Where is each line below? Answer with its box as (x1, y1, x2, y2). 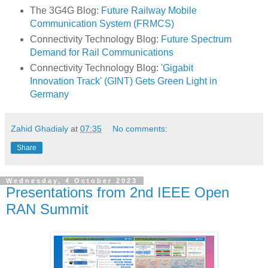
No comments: (112, 124, 168, 134)
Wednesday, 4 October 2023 (6, 177, 138, 185)
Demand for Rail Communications (29, 47, 173, 58)
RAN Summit (6, 201, 89, 218)
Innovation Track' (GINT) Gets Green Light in (29, 76, 217, 87)
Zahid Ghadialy (11, 124, 68, 134)
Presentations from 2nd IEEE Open (6, 184, 229, 201)
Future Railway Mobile (100, 5, 197, 16)
